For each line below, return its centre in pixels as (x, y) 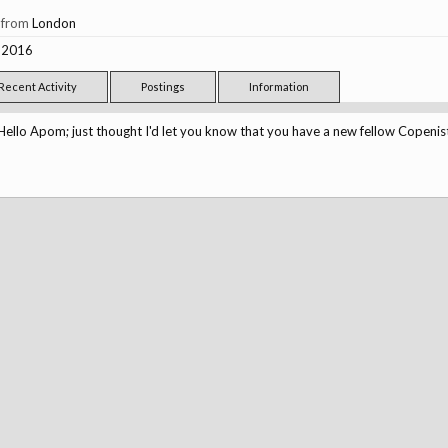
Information (278, 86)
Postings (162, 86)
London (53, 23)
